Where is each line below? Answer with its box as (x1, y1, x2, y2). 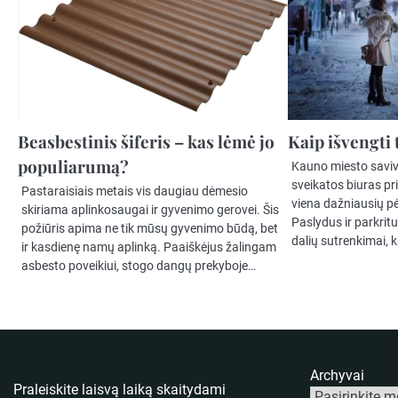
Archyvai (309, 367, 364, 385)
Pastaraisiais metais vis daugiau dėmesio (21, 184, 248, 199)
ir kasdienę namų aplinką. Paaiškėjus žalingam (21, 240, 276, 255)
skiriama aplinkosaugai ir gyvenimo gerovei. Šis (21, 203, 279, 218)
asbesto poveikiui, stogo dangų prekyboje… (21, 259, 256, 274)
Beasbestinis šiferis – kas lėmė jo (18, 130, 275, 154)
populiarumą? (18, 155, 129, 179)
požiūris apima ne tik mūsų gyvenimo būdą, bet (21, 221, 278, 236)
